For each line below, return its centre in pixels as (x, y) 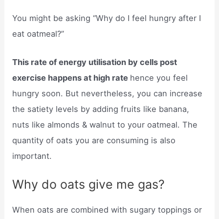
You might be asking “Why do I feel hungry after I (107, 18)
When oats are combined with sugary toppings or (107, 210)
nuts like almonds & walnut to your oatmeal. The (105, 124)
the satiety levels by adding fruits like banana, (101, 109)
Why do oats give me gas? (89, 185)
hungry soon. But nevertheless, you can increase (108, 93)
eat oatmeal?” (38, 33)
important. (32, 156)
